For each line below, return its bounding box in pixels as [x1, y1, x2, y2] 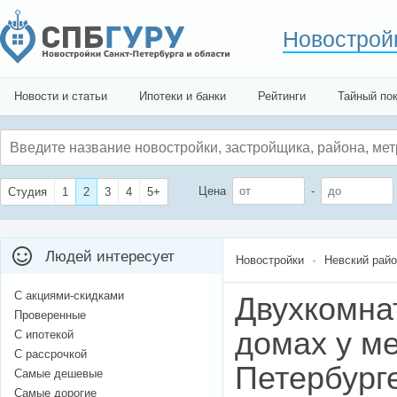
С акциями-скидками [14, 289, 124, 303]
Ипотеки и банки [139, 90, 226, 103]
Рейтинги [258, 90, 306, 103]
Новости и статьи [14, 90, 107, 103]
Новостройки [236, 253, 304, 268]
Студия [8, 185, 47, 199]
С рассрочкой [14, 347, 87, 362]
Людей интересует [45, 248, 175, 266]
